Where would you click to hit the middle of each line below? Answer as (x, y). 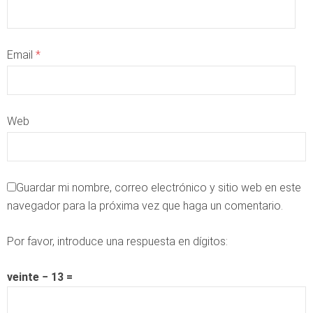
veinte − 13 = (40, 277)
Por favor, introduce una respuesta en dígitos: (117, 241)
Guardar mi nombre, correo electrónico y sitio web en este (159, 187)
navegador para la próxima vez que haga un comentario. (145, 205)
